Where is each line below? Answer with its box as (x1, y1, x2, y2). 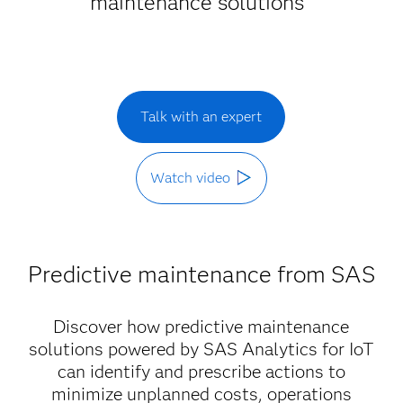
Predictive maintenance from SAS (27, 260, 375, 289)
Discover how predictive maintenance (53, 316, 350, 337)
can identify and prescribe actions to (57, 361, 345, 382)
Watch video (149, 169, 230, 186)
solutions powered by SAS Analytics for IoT (28, 338, 374, 360)
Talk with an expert (140, 108, 263, 125)
